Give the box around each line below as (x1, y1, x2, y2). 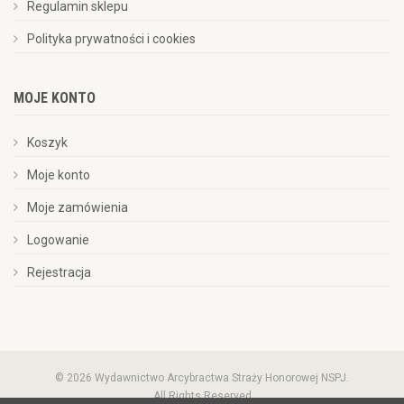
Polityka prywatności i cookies (27, 31, 196, 46)
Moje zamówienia (27, 199, 128, 215)
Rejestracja (27, 264, 91, 280)
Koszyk (27, 134, 68, 150)
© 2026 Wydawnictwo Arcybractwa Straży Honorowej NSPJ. (55, 371, 349, 384)
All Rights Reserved (152, 389, 252, 402)
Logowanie (27, 232, 89, 247)
